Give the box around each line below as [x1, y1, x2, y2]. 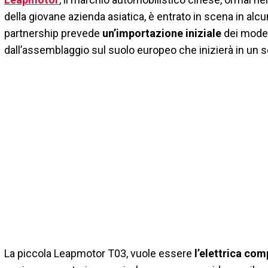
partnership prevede [4, 26, 102, 39]
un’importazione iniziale [102, 26, 221, 39]
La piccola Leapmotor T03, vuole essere [4, 246, 194, 260]
